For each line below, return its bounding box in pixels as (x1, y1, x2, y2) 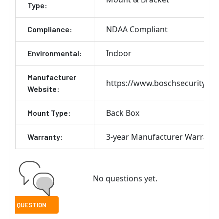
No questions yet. (92, 173, 157, 184)
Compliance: (27, 24, 72, 34)
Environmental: (27, 48, 82, 58)
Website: (27, 84, 60, 94)
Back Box (106, 108, 139, 119)
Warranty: (27, 132, 63, 142)
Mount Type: (27, 108, 71, 118)
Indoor (106, 48, 131, 59)
